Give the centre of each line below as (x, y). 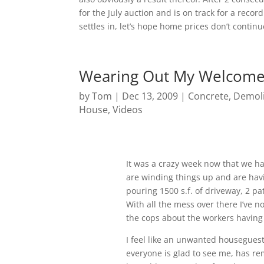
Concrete (209, 96)
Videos (128, 109)
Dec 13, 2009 (150, 96)
